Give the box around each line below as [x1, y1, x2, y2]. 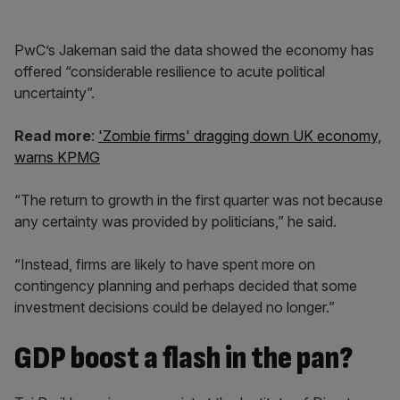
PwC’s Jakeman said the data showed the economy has [14, 41, 374, 59]
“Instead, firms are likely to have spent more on [14, 255, 315, 273]
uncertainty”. [14, 84, 95, 102]
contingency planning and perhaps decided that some [14, 277, 357, 295]
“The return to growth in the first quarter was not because [14, 191, 383, 209]
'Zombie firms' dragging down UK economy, [98, 127, 381, 145]
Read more [14, 127, 91, 145]
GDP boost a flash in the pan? [14, 339, 353, 378]
